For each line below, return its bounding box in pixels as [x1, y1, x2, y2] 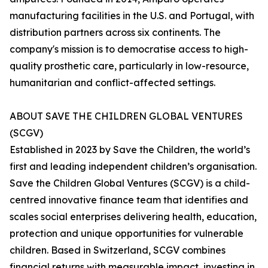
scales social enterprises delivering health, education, [10, 211, 257, 223]
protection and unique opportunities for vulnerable [10, 227, 243, 239]
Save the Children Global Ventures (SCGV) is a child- [10, 177, 250, 189]
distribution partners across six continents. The [10, 26, 221, 38]
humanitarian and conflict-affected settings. [10, 77, 215, 89]
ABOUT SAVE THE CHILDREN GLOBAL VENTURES [10, 110, 243, 122]
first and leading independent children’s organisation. [10, 160, 257, 172]
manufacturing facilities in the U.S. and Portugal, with [10, 10, 254, 22]
